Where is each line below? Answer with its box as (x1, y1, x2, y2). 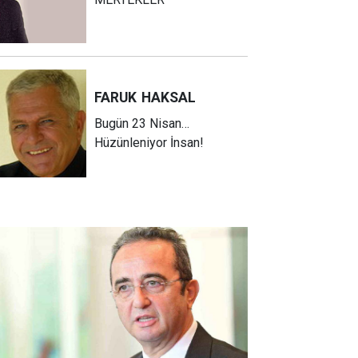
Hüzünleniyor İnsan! (94, 135, 205, 151)
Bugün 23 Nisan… (94, 116, 190, 132)
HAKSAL (141, 89, 197, 106)
